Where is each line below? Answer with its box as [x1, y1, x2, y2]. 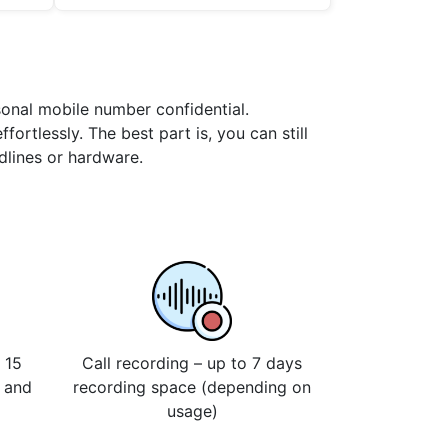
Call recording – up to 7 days [82, 353, 303, 374]
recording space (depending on [73, 377, 312, 398]
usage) [166, 401, 218, 422]
